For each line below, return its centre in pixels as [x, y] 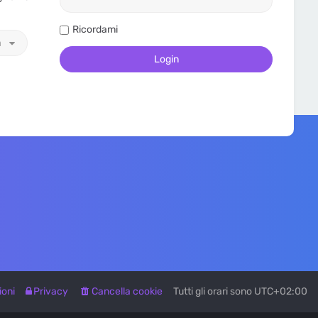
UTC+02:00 [281, 291]
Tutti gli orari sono [214, 291]
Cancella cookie [127, 291]
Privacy [51, 291]
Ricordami [95, 29]
